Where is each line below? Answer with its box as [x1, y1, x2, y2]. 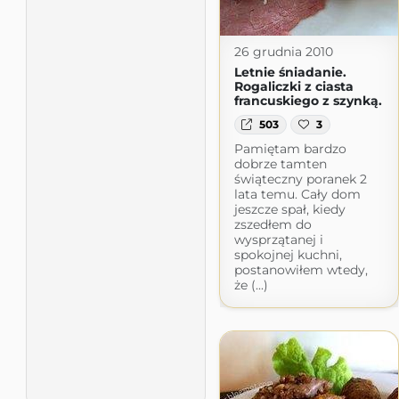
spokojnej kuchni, [233, 247, 342, 264]
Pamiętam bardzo [233, 141, 346, 158]
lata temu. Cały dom [233, 186, 361, 203]
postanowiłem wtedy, [233, 262, 368, 279]
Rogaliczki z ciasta [233, 77, 354, 94]
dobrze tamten [233, 156, 327, 173]
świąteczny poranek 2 [233, 171, 367, 188]
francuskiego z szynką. [233, 92, 382, 109]
